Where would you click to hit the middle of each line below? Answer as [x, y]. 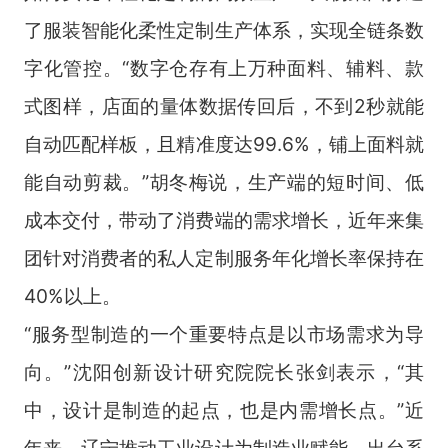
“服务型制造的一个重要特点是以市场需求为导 [224, 333]
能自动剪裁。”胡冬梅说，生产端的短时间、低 [224, 181]
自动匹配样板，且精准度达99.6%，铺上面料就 [224, 143]
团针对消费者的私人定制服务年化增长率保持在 [224, 257]
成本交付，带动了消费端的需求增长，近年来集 [224, 219]
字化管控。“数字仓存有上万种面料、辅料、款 [224, 67]
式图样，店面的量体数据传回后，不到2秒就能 [224, 105]
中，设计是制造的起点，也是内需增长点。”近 [224, 409]
